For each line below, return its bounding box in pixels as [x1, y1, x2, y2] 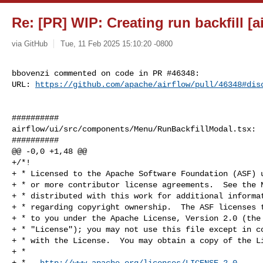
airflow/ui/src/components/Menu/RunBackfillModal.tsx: [12, 124, 256, 134]
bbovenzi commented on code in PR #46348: [12, 68, 200, 78]
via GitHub [12, 39, 48, 48]
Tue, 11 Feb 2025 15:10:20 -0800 [60, 39, 173, 48]
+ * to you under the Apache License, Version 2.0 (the [12, 213, 261, 223]
